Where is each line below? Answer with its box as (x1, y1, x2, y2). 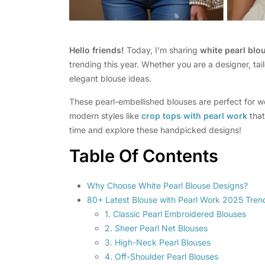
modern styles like (69, 111, 141, 121)
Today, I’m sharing (124, 45, 200, 56)
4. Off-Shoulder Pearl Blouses (105, 251, 218, 262)
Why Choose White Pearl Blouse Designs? (87, 180, 248, 191)
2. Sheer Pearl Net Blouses (105, 223, 208, 234)
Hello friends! (69, 45, 124, 56)
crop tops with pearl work (141, 111, 247, 121)
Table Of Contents (69, 146, 218, 167)
